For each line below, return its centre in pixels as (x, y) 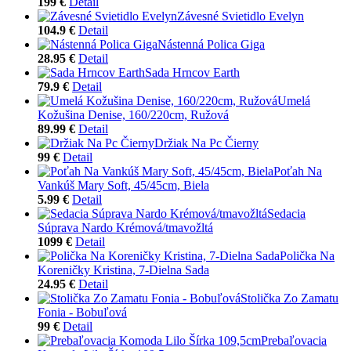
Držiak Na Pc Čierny (206, 143)
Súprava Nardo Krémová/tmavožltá (125, 227)
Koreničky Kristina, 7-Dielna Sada (123, 270)
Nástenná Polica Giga (211, 44)
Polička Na (307, 255)
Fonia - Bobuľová (82, 312)
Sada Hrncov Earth (192, 72)
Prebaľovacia (294, 340)
